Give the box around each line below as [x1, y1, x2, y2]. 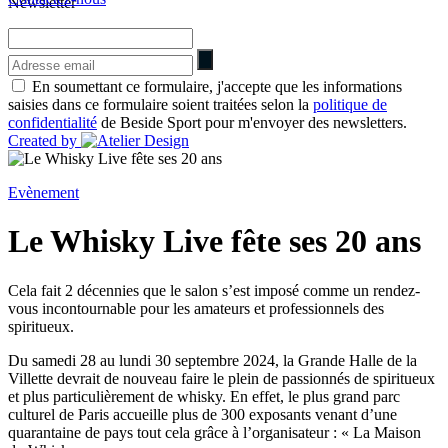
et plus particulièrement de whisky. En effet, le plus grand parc [8, 387, 400, 405]
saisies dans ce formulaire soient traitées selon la [8, 96, 313, 113]
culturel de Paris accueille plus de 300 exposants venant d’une [8, 405, 397, 423]
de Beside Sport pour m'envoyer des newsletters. [97, 114, 407, 131]
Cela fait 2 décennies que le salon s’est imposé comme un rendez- [8, 281, 420, 299]
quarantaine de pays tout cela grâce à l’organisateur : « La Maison [8, 423, 421, 441]
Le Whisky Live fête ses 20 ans [8, 223, 421, 260]
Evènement [8, 184, 79, 201]
